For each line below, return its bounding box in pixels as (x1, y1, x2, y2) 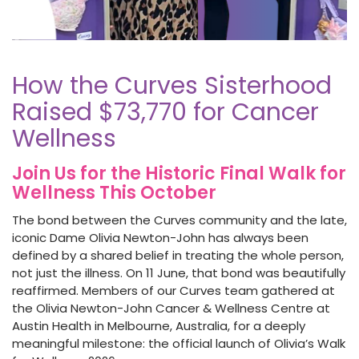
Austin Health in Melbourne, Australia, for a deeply (12, 317, 305, 334)
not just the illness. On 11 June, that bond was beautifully (12, 264, 345, 281)
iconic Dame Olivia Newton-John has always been (12, 229, 309, 246)
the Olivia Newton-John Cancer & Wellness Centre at (12, 300, 330, 317)
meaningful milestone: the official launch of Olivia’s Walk (12, 335, 345, 352)
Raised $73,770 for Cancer (12, 95, 319, 129)
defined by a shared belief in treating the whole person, (12, 247, 344, 264)
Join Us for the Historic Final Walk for (12, 161, 346, 186)
